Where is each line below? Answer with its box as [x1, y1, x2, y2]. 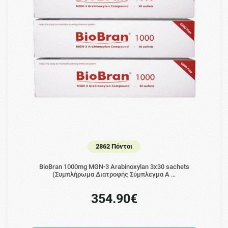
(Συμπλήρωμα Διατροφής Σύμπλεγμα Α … [52, 170, 176, 178]
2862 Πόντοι [96, 142, 132, 150]
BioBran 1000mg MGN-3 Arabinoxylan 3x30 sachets [39, 163, 189, 170]
